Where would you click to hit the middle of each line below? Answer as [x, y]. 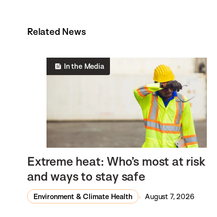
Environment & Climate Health [83, 196]
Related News [57, 31]
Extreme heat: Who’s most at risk [116, 161]
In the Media [84, 66]
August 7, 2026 [170, 196]
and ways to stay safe [86, 176]
